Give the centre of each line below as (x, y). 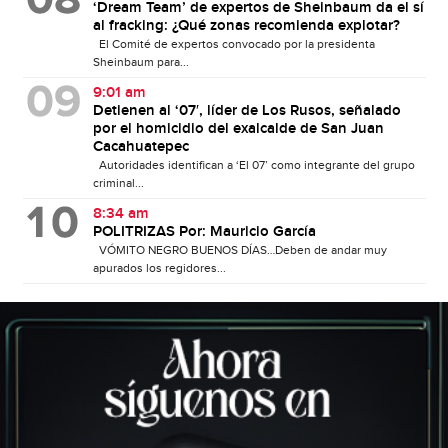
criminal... (118, 182)
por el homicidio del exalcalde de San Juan (238, 128)
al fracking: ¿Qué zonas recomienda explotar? (246, 25)
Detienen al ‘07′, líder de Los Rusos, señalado (246, 110)
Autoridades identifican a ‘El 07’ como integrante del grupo (253, 164)
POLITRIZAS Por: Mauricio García (204, 231)
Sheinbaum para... (140, 61)
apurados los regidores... (159, 267)
